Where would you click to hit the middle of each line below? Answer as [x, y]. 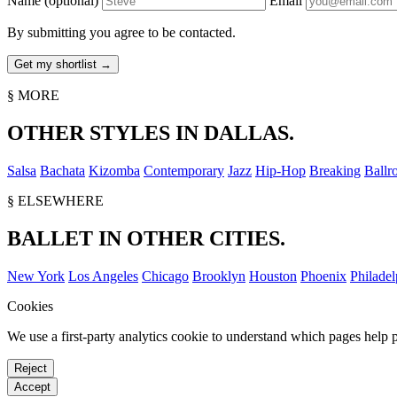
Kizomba [114, 170]
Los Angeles [103, 276]
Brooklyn [219, 276]
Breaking [335, 170]
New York [36, 276]
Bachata [62, 170]
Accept [32, 386]
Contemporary [184, 170]
